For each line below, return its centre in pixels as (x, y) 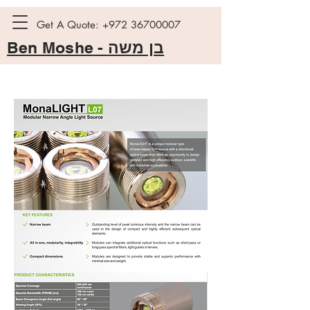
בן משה (136, 47)
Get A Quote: (70, 25)
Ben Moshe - (57, 47)
